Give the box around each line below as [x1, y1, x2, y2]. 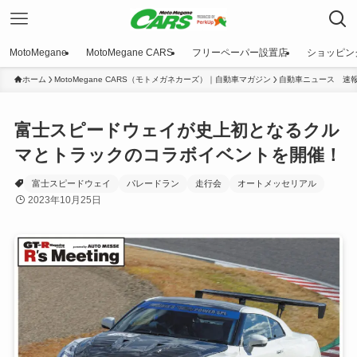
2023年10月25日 [27, 194, 101, 206]
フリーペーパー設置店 [192, 47, 288, 58]
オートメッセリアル [237, 178, 316, 189]
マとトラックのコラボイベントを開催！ [14, 145, 342, 166]
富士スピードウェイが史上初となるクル [14, 120, 339, 141]
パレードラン [126, 178, 179, 189]
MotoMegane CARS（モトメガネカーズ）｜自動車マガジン [53, 75, 271, 84]
